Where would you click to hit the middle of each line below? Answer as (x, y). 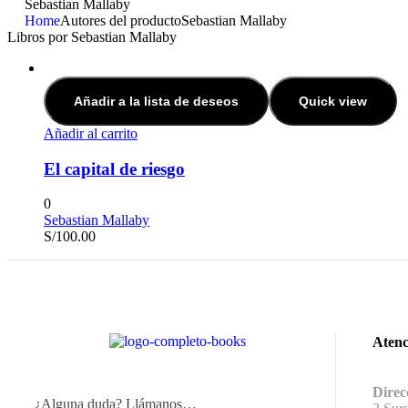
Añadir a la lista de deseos (156, 101)
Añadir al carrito (91, 133)
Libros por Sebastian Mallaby (92, 37)
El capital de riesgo (114, 168)
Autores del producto (121, 20)
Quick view (333, 101)
